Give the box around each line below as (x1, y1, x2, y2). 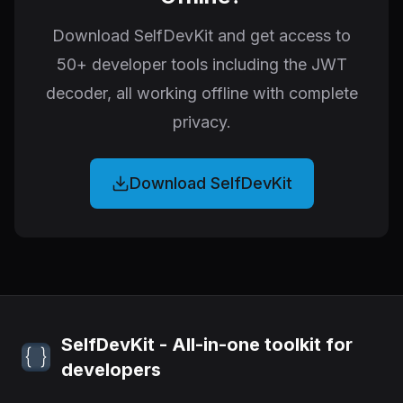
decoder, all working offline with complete (45, 83, 358, 103)
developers (61, 358, 161, 381)
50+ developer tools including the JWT (56, 54, 347, 74)
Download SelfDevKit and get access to (52, 25, 351, 45)
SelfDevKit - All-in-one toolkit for (61, 333, 353, 355)
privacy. (172, 112, 231, 131)
